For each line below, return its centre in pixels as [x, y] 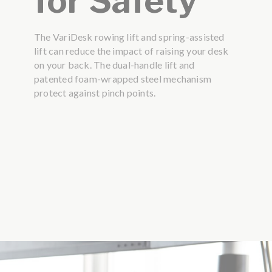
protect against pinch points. [95, 93]
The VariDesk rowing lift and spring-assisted [129, 37]
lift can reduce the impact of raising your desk [131, 51]
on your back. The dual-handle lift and [114, 65]
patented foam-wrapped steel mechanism [123, 79]
